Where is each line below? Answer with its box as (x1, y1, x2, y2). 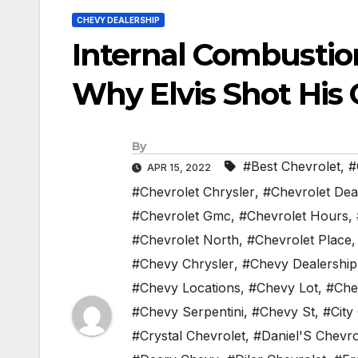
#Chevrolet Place (247, 232, 352, 249)
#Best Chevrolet (243, 158, 340, 175)
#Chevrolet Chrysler (132, 184, 255, 201)
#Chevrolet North (132, 232, 239, 249)
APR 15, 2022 (145, 161, 213, 174)
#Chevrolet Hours (239, 208, 348, 225)
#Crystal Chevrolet (132, 328, 245, 344)
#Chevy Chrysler (132, 256, 234, 272)
